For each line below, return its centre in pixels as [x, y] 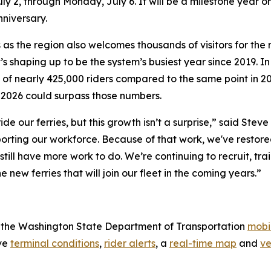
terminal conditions [55, 243]
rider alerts [130, 243]
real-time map [203, 243]
